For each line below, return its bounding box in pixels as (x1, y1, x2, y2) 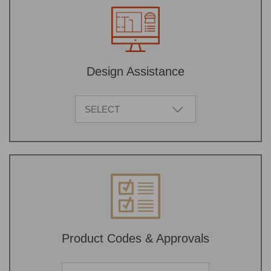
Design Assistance (87, 65, 184, 79)
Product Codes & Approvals (62, 232, 209, 246)
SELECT (85, 103, 120, 114)
